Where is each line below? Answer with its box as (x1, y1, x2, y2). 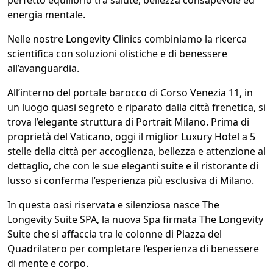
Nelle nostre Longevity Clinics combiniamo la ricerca (7, 32, 247, 46)
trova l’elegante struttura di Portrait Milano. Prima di (7, 115, 249, 129)
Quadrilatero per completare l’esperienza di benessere (7, 242, 259, 256)
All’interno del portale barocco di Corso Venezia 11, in (7, 86, 253, 100)
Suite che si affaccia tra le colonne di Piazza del (7, 227, 222, 241)
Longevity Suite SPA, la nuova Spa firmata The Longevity (7, 213, 263, 227)
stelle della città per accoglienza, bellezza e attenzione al (7, 144, 266, 158)
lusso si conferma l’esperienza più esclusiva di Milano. (7, 174, 254, 188)
